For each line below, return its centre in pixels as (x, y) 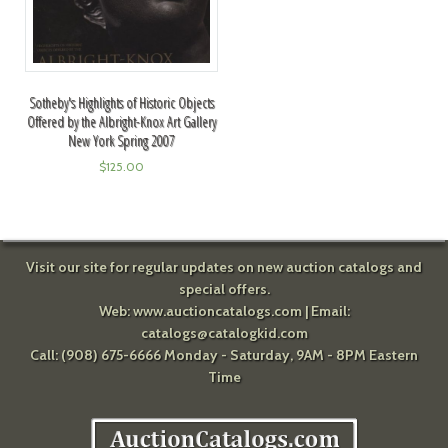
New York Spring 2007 (121, 140)
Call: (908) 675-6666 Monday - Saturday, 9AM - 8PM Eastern (224, 354)
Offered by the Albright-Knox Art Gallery (121, 121)
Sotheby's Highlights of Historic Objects (121, 102)
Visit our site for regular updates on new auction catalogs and (224, 266)
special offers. (224, 288)
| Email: (325, 310)
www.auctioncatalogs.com (217, 310)
